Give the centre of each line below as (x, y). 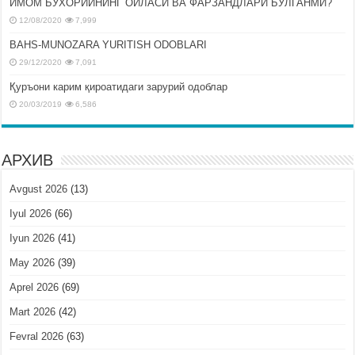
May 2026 (32, 262)
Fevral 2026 (37, 336)
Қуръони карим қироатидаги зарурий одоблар (119, 86)
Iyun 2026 (32, 238)
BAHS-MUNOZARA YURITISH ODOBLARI (109, 44)
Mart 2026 (33, 311)
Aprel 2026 (34, 287)
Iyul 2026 (31, 213)
